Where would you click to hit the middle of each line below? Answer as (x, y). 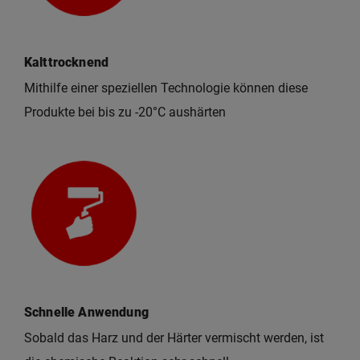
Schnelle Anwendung (86, 313)
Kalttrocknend (67, 63)
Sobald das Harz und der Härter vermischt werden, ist (174, 338)
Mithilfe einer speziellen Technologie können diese (166, 88)
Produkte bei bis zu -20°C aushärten (125, 112)
